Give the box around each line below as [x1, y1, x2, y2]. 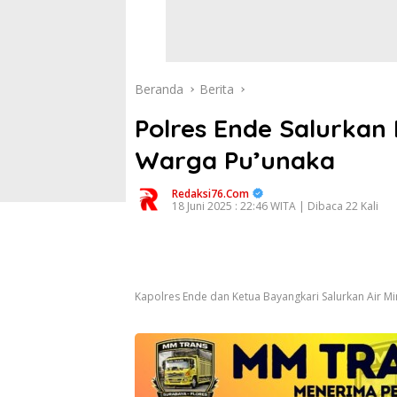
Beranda [135, 81, 183, 97]
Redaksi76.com [172, 186, 249, 201]
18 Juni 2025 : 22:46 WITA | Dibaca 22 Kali [172, 198, 378, 214]
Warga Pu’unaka [135, 144, 335, 175]
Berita [199, 81, 234, 97]
